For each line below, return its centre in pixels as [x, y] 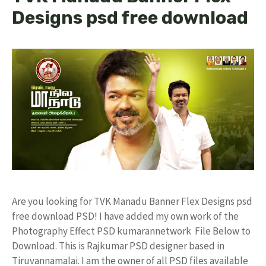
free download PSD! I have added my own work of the [125, 216]
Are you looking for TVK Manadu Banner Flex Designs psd [132, 201]
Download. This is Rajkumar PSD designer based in [118, 246]
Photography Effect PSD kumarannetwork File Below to [131, 231]
